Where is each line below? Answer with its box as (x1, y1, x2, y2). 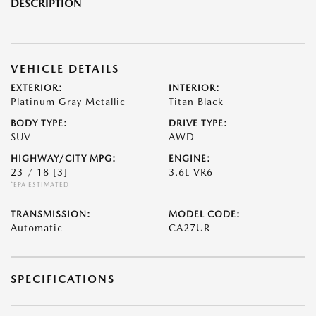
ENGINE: (169, 153, 211, 164)
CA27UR (169, 222, 210, 234)
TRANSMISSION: (11, 209, 91, 220)
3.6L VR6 (169, 166, 213, 178)
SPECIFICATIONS (11, 272, 115, 286)
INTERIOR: (169, 83, 220, 94)
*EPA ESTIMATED (11, 181, 69, 189)
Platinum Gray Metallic (11, 96, 126, 108)
